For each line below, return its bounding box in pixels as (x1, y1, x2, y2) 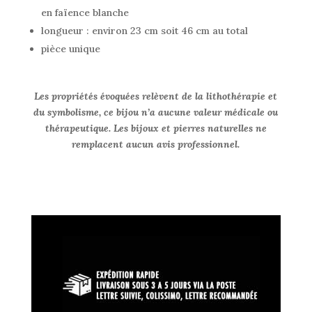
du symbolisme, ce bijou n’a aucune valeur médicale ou (33, 105, 279, 118)
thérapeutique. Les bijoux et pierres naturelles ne (45, 121, 267, 134)
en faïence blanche (40, 6, 129, 19)
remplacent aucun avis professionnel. (72, 137, 240, 150)
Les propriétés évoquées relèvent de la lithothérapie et (34, 89, 278, 102)
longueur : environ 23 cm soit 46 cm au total (40, 24, 248, 37)
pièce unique (40, 42, 100, 55)
